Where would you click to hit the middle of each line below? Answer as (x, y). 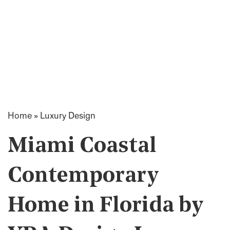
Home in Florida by (106, 206)
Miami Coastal (82, 147)
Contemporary (83, 176)
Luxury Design (68, 117)
